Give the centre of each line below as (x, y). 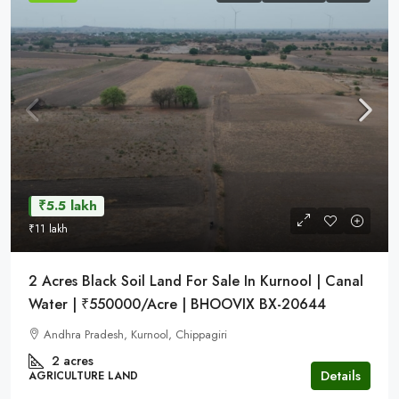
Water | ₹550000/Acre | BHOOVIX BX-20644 (177, 304)
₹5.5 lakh (68, 206)
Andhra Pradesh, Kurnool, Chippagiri (135, 334)
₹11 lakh (48, 229)
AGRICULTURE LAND (83, 376)
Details (341, 376)
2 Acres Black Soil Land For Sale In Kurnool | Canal (196, 281)
